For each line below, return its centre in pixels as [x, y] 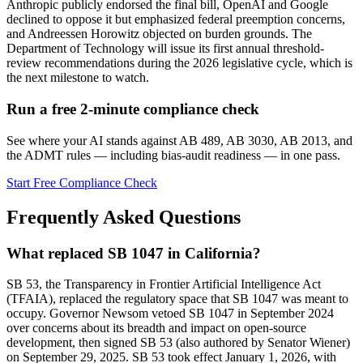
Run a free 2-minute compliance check [133, 109]
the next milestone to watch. [78, 78]
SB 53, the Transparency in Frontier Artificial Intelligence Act [164, 284]
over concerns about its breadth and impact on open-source [156, 328]
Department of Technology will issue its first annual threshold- [165, 49]
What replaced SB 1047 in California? [134, 253]
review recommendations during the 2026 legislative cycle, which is [179, 63]
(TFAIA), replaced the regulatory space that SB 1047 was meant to [177, 299]
